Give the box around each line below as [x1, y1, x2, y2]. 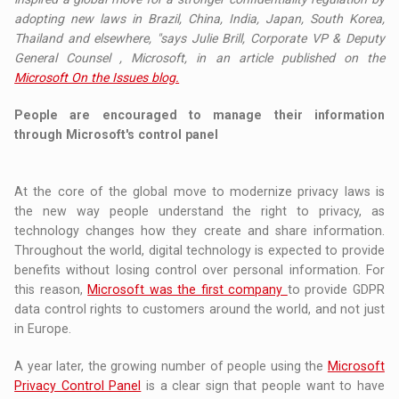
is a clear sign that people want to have [141, 379, 385, 394]
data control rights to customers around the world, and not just [14, 302, 385, 317]
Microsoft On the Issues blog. [14, 70, 180, 85]
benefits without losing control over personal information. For [14, 263, 385, 278]
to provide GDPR [287, 282, 385, 297]
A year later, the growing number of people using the [14, 359, 328, 374]
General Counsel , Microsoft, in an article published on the [14, 51, 385, 66]
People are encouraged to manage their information [14, 108, 385, 123]
